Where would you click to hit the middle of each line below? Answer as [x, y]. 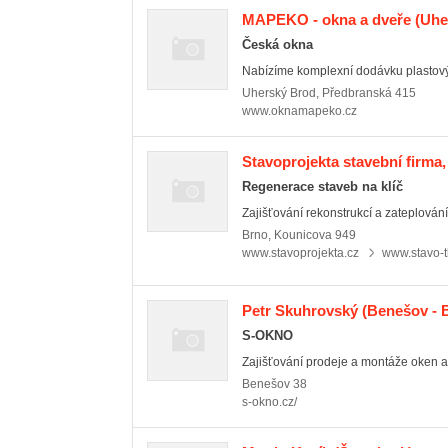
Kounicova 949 [315, 235]
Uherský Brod [279, 93]
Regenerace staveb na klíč [322, 186]
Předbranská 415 [369, 93]
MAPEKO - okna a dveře [326, 19]
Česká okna [277, 44]
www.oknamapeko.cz [299, 111]
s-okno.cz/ [269, 402]
